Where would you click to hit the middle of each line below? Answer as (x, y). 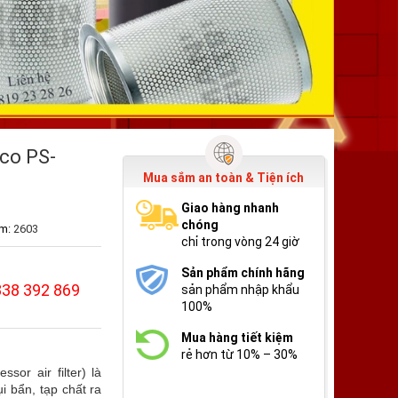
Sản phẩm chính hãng (243, 272)
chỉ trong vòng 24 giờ (241, 241)
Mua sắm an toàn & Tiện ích (224, 177)
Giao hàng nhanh (231, 207)
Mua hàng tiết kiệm (238, 337)
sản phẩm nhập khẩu (241, 289)
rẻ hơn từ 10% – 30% (240, 354)
